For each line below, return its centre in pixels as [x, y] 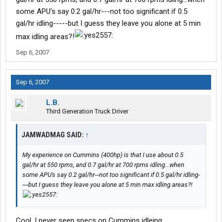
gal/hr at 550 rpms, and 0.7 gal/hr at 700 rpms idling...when [103, 165]
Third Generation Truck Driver [87, 111]
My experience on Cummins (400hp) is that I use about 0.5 [103, 155]
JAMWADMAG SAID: [53, 135]
